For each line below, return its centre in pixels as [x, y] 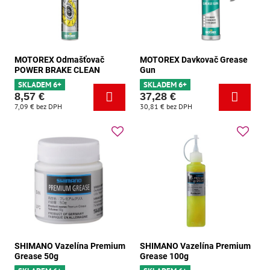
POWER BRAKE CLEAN [57, 70]
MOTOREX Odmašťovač [59, 59]
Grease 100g [164, 256]
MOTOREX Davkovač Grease [194, 59]
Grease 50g [36, 256]
